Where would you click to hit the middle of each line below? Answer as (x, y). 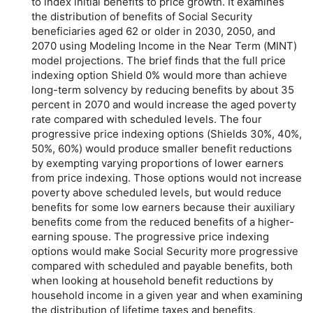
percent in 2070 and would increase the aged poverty (164, 104)
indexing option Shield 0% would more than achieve (159, 75)
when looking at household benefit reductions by (152, 280)
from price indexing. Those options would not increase (167, 177)
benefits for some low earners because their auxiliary (163, 207)
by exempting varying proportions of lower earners (158, 163)
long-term (56, 89)
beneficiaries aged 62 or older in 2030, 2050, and (153, 31)
